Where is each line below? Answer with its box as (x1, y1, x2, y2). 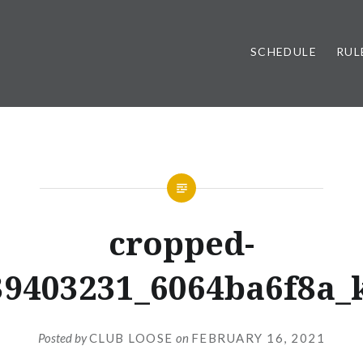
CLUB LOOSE (88, 330, 173, 345)
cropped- (109, 220, 254, 265)
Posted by (37, 330, 89, 345)
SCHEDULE (250, 45, 317, 58)
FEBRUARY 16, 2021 (190, 330, 326, 345)
